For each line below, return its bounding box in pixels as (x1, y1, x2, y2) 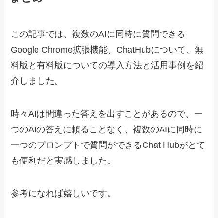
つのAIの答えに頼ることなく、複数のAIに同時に (11, 124, 203, 134)
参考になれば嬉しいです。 (11, 188, 116, 199)
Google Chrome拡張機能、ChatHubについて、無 (11, 44, 204, 54)
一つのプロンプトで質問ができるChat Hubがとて (11, 140, 206, 150)
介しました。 (11, 75, 64, 86)
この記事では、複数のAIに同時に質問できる (11, 29, 186, 39)
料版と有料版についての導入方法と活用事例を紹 (11, 60, 204, 70)
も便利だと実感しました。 (11, 155, 116, 165)
